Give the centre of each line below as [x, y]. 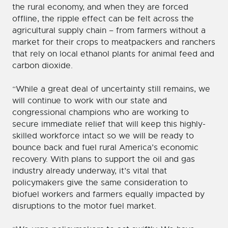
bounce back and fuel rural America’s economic [105, 148]
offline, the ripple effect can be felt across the [103, 19]
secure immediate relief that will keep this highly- [109, 124]
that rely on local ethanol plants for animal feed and [113, 54]
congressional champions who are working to [101, 113]
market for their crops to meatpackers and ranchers [114, 42]
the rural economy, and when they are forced [100, 7]
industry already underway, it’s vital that [90, 171]
